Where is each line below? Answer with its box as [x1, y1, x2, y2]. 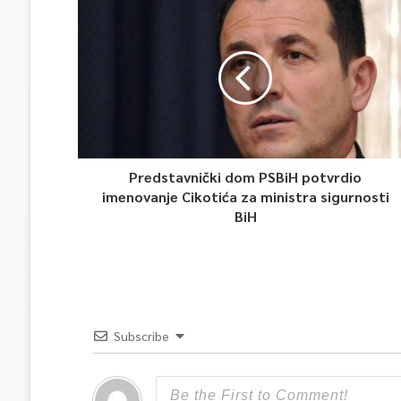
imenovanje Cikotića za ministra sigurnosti [101, 187, 389, 206]
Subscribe [113, 328, 169, 344]
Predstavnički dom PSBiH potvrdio [129, 167, 363, 186]
